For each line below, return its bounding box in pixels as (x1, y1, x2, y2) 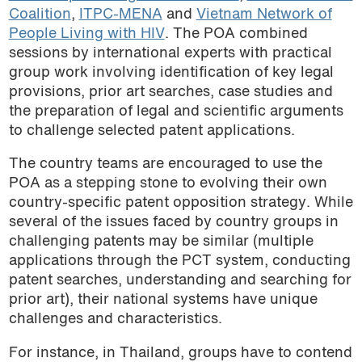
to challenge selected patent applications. (8, 124, 295, 138)
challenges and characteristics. (8, 313, 222, 327)
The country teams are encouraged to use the (8, 158, 322, 172)
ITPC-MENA (78, 7, 162, 22)
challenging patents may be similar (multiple (8, 235, 314, 250)
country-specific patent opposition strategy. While (8, 196, 353, 211)
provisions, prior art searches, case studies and (8, 85, 333, 99)
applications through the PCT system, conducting (8, 255, 351, 269)
